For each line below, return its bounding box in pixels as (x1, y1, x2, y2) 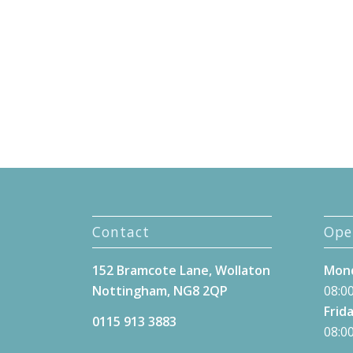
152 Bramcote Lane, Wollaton (92, 261, 271, 279)
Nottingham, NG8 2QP (92, 281, 229, 299)
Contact (92, 221, 150, 241)
